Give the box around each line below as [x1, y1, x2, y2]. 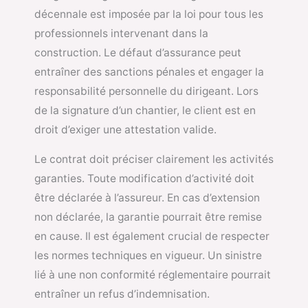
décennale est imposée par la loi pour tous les [34, 7, 263, 21]
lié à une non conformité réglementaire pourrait [34, 268, 271, 282]
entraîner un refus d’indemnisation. [34, 287, 210, 301]
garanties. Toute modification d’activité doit [34, 172, 254, 186]
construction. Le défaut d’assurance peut [34, 45, 241, 59]
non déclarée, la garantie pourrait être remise [34, 210, 262, 224]
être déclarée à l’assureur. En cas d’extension [34, 191, 260, 205]
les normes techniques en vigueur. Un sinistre [34, 249, 262, 263]
